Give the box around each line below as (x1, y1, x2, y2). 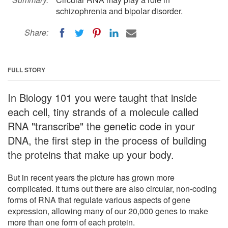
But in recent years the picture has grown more (8, 171, 175, 183)
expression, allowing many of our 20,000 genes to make (8, 205, 208, 217)
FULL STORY (8, 65, 45, 74)
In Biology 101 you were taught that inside (8, 90, 197, 105)
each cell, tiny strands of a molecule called (8, 104, 198, 119)
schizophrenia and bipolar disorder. (56, 5, 183, 17)
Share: (24, 26, 48, 38)
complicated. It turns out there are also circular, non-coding (8, 182, 217, 194)
